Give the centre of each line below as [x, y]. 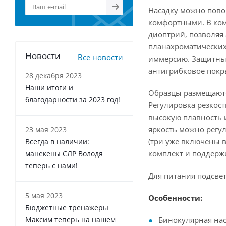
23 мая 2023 [46, 129]
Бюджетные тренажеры [67, 208]
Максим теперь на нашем [70, 220]
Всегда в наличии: [57, 142]
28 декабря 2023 [53, 75]
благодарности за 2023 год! [73, 100]
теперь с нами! [51, 166]
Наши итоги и [49, 88]
